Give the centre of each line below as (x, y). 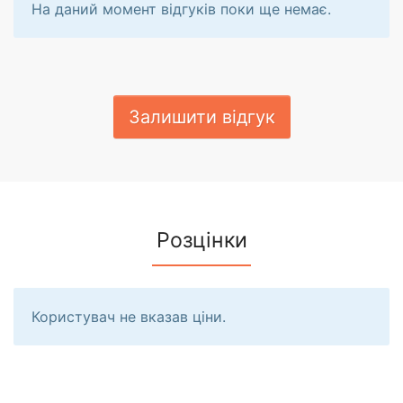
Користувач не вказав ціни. (129, 316)
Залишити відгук (201, 116)
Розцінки (201, 240)
